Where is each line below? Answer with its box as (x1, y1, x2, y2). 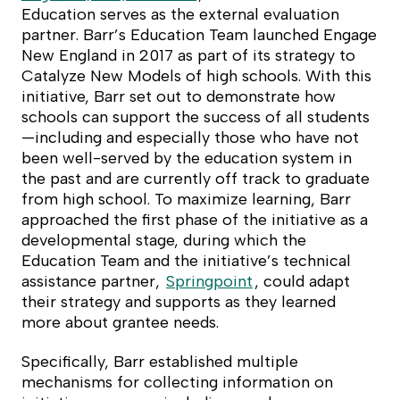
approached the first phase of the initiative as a (21, 210, 368, 230)
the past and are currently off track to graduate (21, 169, 370, 189)
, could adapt (254, 271, 350, 292)
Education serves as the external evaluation (21, 4, 339, 25)
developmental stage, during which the (21, 230, 306, 251)
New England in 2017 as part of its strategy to (21, 46, 355, 66)
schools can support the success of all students (21, 107, 370, 128)
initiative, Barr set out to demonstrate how (21, 87, 336, 107)
